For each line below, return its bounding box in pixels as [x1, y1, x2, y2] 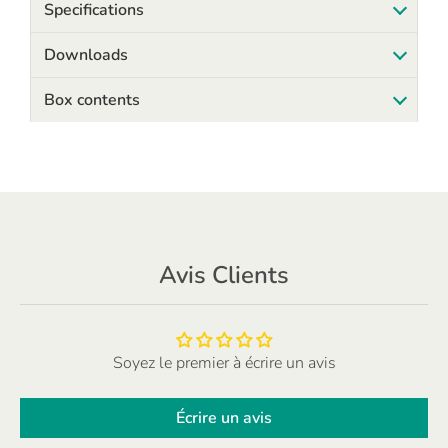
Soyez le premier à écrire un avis [112, 351, 336, 374]
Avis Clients [159, 258, 289, 291]
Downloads [43, 43, 128, 66]
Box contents [43, 88, 140, 111]
